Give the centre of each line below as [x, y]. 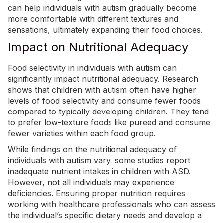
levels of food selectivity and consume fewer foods [104, 101]
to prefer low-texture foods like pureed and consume [109, 123]
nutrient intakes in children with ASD [120, 171]
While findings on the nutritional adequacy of [92, 150]
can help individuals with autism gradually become [102, 8]
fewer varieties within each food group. [82, 134]
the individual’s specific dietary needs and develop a [105, 215]
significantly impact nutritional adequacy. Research [103, 79]
